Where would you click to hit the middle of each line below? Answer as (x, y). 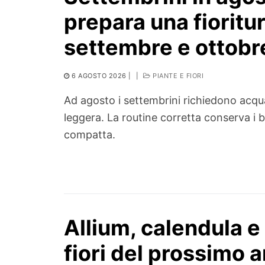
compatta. (90, 135)
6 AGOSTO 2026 (99, 76)
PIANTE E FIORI (177, 76)
